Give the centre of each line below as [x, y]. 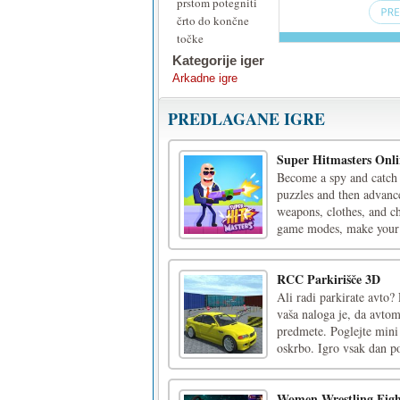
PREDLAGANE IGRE [246, 119]
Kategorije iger [218, 60]
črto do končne [213, 21]
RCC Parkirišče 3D [329, 279]
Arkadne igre [205, 78]
